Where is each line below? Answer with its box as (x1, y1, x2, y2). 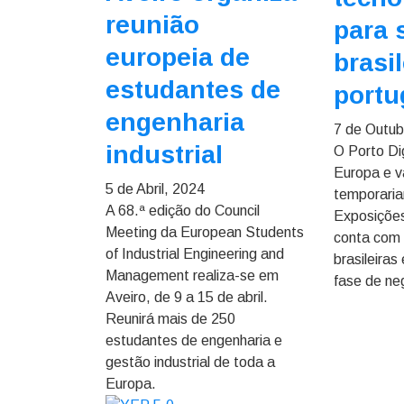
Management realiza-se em (106, 268, 279, 283)
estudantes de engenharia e (106, 333, 282, 348)
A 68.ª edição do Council (106, 203, 260, 218)
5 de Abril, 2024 (106, 181, 205, 197)
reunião (106, 11, 199, 39)
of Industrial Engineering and (106, 246, 284, 262)
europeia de (106, 43, 250, 71)
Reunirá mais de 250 (106, 311, 235, 326)
